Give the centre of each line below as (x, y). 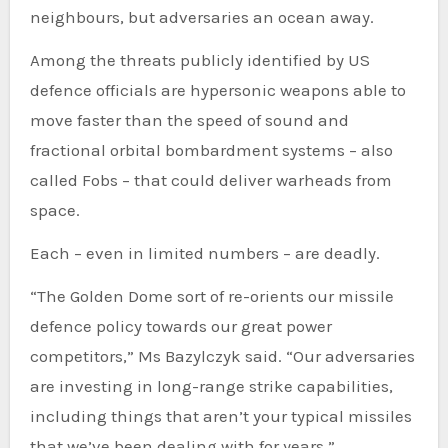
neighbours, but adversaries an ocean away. (201, 17)
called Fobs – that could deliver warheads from (210, 180)
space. (54, 210)
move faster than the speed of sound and (189, 120)
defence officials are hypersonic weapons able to (217, 90)
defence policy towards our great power (180, 326)
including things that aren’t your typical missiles (220, 416)
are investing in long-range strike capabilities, (211, 386)
